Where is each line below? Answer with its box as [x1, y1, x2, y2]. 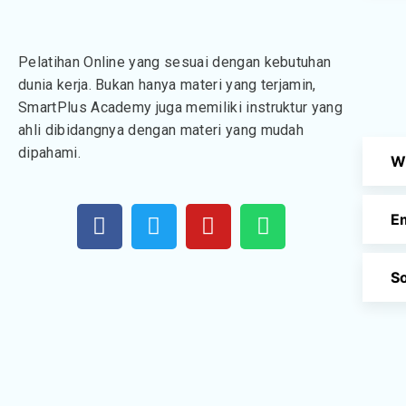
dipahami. [18, 143, 81, 161]
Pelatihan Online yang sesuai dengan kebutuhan [18, 53, 332, 71]
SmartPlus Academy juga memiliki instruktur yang [18, 98, 343, 116]
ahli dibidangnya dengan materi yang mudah [18, 121, 304, 139]
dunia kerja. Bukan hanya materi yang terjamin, [18, 75, 316, 93]
